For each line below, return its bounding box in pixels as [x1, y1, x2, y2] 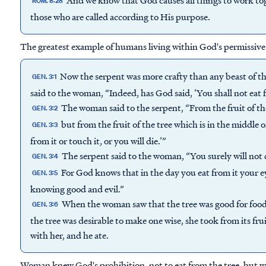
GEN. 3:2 [32, 103, 58, 113]
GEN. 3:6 [32, 199, 59, 210]
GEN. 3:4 [32, 151, 59, 161]
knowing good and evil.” [30, 182, 124, 195]
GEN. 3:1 [32, 72, 57, 82]
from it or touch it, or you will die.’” [30, 134, 166, 147]
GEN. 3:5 [32, 168, 58, 178]
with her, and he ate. [30, 228, 110, 242]
